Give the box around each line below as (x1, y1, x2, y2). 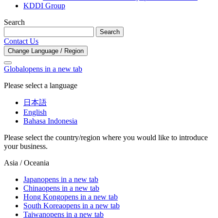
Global (4, 65, 25, 73)
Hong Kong (23, 193, 60, 201)
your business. (4, 142, 48, 151)
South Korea (23, 201, 62, 210)
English (23, 108, 47, 117)
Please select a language (4, 81, 77, 90)
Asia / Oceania (4, 159, 49, 167)
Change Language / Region (8, 47, 84, 55)
